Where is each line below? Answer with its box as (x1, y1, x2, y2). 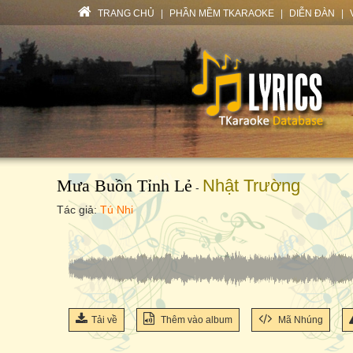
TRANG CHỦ (95, 8, 154, 19)
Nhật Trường (203, 176, 300, 195)
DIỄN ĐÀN (289, 8, 335, 19)
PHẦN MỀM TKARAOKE (169, 8, 274, 19)
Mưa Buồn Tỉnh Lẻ (57, 176, 192, 195)
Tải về (91, 314, 117, 325)
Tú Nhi (100, 203, 133, 216)
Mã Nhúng (276, 314, 323, 325)
